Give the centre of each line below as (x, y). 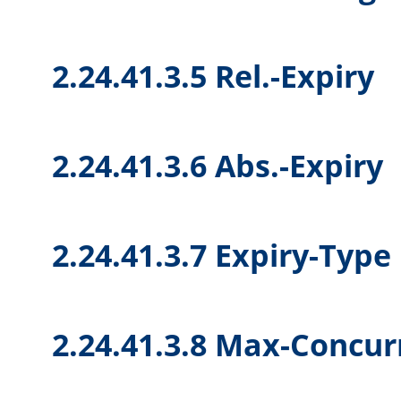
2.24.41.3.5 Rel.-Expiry (213, 76)
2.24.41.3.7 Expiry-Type (222, 255)
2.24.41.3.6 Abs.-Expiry (218, 166)
